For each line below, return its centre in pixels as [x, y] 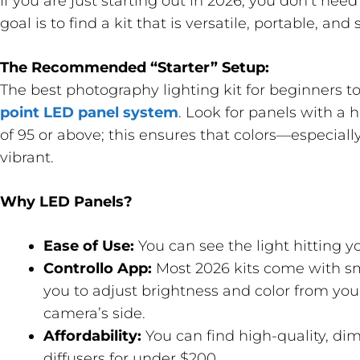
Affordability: [92, 335]
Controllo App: [98, 268]
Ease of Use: [89, 245]
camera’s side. [94, 313]
